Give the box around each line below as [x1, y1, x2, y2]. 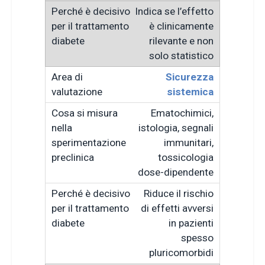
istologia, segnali [138, 121, 214, 134]
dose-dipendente [138, 166, 214, 178]
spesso [181, 231, 214, 244]
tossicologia [158, 151, 214, 163]
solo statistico [149, 49, 214, 62]
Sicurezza [166, 70, 214, 83]
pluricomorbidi [149, 246, 214, 258]
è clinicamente [149, 20, 214, 32]
